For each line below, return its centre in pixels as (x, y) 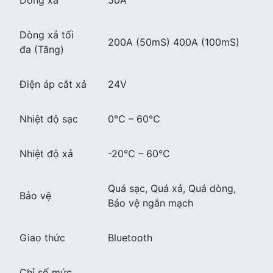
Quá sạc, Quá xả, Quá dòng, (172, 189)
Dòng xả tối (47, 35)
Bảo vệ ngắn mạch (151, 203)
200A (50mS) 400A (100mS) (174, 42)
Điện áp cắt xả (53, 84)
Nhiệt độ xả (46, 154)
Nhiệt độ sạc (49, 119)
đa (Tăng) (42, 50)
